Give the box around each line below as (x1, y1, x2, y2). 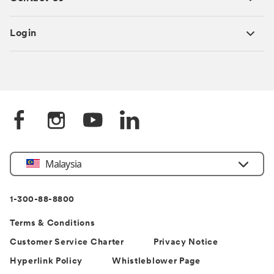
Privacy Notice (153, 237, 218, 247)
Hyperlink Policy (10, 256, 83, 266)
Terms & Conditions (10, 218, 95, 228)
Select (9, 151, 27, 162)
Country (9, 163, 32, 174)
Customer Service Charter (10, 237, 124, 247)
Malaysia (45, 157, 81, 171)
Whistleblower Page (112, 256, 201, 266)
